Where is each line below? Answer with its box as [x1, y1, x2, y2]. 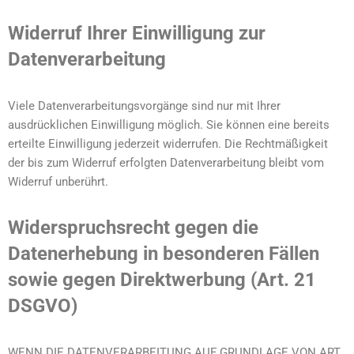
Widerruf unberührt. [8, 175, 108, 189]
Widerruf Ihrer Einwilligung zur [8, 22, 265, 44]
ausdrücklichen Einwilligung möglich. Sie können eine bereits [8, 118, 330, 132]
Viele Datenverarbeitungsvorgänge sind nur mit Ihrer [8, 99, 281, 113]
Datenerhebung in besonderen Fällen [8, 243, 319, 265]
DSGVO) [8, 295, 77, 317]
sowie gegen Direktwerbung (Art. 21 [8, 269, 316, 291]
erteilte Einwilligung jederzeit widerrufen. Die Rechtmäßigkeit [8, 137, 328, 151]
